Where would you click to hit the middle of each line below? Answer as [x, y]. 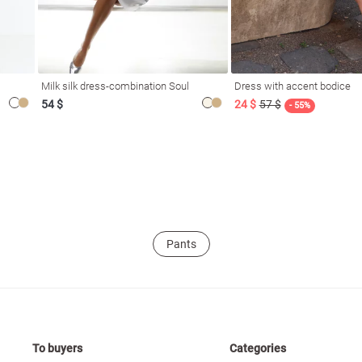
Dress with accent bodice [292, 86]
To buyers [58, 348]
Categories [258, 348]
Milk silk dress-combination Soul [116, 86]
